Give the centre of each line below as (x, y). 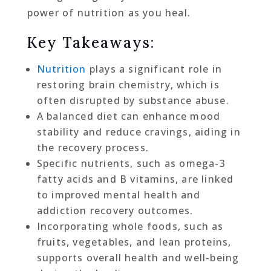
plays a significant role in (154, 69)
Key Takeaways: (91, 43)
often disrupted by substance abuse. (133, 101)
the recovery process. (93, 148)
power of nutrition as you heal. (109, 13)
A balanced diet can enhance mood (129, 116)
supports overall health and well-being (138, 258)
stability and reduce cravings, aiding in (139, 132)
